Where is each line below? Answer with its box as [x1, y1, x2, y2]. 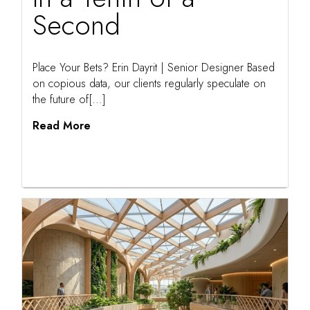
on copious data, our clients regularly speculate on [33, 75, 266, 92]
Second [33, 5, 121, 46]
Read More [33, 118, 91, 134]
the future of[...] [33, 91, 107, 108]
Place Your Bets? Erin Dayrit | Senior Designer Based [33, 60, 275, 76]
